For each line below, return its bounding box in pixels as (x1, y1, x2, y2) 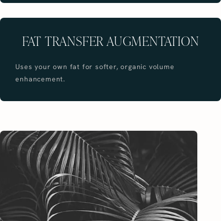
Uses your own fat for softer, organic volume (15, 62, 175, 72)
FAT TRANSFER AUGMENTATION (22, 32, 199, 49)
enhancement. (15, 74, 66, 84)
